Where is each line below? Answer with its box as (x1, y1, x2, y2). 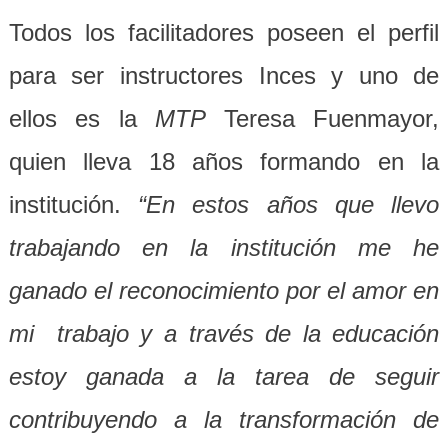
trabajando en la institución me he (8, 234, 440, 262)
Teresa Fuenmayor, (223, 105, 440, 133)
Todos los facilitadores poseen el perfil (8, 19, 440, 47)
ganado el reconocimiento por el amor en (8, 277, 440, 305)
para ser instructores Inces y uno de (8, 62, 440, 90)
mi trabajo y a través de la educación (8, 320, 440, 348)
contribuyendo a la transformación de (8, 406, 440, 434)
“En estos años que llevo (138, 191, 440, 219)
